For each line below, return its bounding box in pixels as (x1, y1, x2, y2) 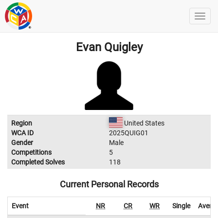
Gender (11, 139, 33, 146)
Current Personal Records (59, 179, 159, 189)
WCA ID (11, 129, 34, 137)
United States (122, 119, 164, 127)
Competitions (11, 148, 52, 156)
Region (11, 119, 32, 127)
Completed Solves (11, 158, 65, 166)
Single (172, 202, 190, 210)
